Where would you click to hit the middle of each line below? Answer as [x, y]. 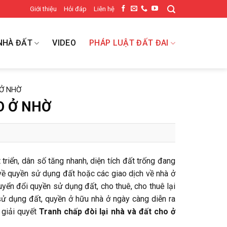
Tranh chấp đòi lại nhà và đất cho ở [106, 211]
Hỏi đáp [75, 9]
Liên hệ [104, 9]
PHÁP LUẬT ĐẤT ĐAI [129, 43]
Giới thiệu [43, 9]
